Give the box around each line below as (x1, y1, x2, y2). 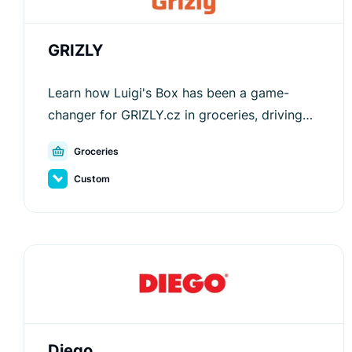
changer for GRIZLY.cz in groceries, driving (48, 107, 302, 123)
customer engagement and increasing (48, 129, 272, 145)
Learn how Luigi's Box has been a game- (48, 85, 289, 101)
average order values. (48, 151, 177, 167)
